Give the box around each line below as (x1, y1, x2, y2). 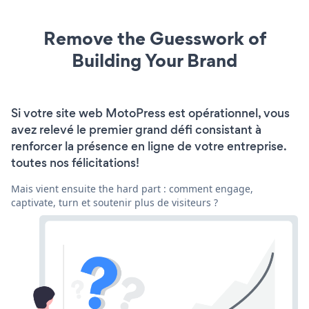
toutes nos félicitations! (11, 154, 139, 171)
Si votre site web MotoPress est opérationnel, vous (11, 104, 290, 121)
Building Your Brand (72, 47, 237, 73)
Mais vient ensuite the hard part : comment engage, (11, 181, 253, 195)
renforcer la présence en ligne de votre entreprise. (11, 137, 286, 154)
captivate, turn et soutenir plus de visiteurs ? (11, 195, 218, 209)
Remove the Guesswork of (43, 25, 266, 51)
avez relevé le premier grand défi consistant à (11, 121, 261, 138)
